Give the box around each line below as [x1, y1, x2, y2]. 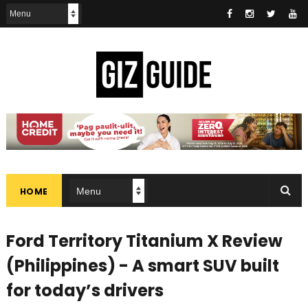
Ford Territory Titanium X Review [5, 230, 283, 253]
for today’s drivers [5, 279, 164, 302]
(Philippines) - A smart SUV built [5, 254, 279, 278]
